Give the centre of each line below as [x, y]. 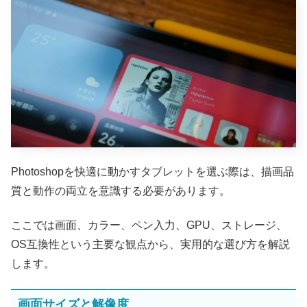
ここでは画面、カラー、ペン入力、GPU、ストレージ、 [149, 225]
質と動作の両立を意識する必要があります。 [121, 191]
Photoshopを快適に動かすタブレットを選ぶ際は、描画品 [152, 172]
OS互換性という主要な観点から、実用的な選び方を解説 [150, 245]
